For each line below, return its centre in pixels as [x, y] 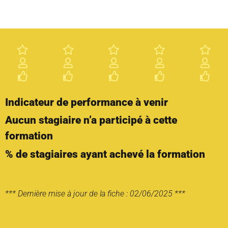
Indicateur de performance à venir [87, 103]
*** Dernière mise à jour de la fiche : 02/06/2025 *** [95, 193]
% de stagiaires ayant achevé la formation [105, 154]
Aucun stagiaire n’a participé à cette [91, 120]
